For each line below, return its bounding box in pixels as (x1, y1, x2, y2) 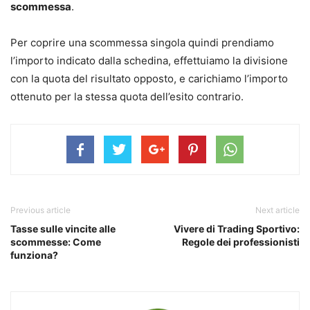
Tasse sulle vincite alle (10, 222, 116, 235)
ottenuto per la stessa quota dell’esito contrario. (10, 89, 244, 103)
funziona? (10, 248, 58, 261)
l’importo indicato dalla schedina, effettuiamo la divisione (10, 53, 288, 67)
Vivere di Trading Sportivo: (174, 222, 300, 235)
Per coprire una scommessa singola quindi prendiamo (10, 35, 274, 49)
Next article (255, 204, 300, 215)
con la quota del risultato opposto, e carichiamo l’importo (10, 71, 288, 85)
